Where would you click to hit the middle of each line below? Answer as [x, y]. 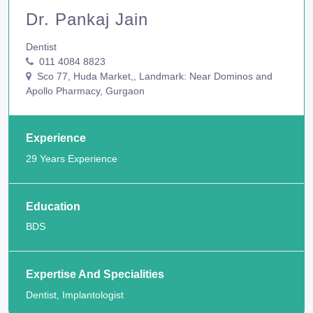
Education [53, 206]
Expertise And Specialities [95, 275]
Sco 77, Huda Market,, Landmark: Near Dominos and [153, 77]
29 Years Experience [72, 158]
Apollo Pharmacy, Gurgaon [85, 91]
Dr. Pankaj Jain [87, 20]
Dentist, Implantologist [75, 294]
